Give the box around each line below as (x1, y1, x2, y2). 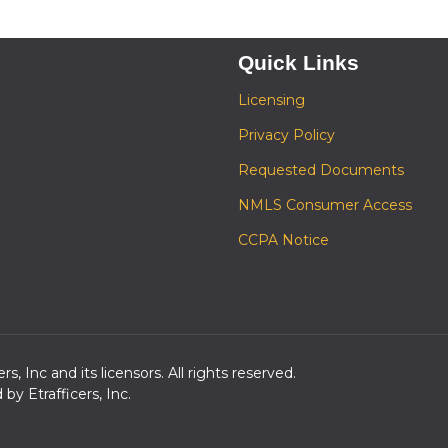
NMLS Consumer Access (238, 196, 412, 214)
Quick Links (238, 51, 359, 75)
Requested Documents (238, 161, 404, 179)
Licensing (238, 91, 305, 109)
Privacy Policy (238, 126, 335, 144)
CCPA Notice (238, 231, 329, 249)
